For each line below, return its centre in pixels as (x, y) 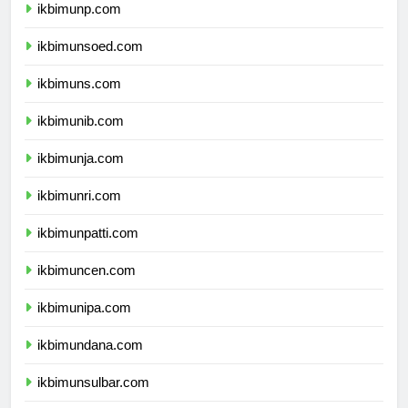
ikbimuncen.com (87, 287)
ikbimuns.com (79, 100)
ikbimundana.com (90, 362)
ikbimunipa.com (84, 324)
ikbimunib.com (81, 138)
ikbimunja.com (81, 175)
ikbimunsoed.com (90, 63)
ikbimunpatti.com (88, 250)
